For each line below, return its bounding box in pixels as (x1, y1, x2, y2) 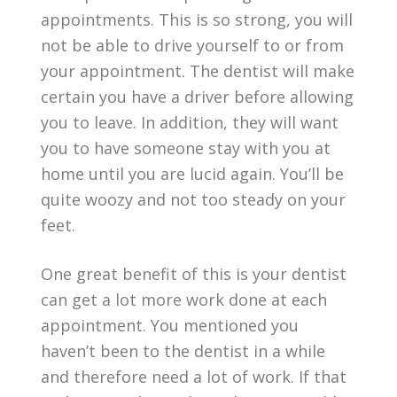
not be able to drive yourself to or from (41, 34, 345, 56)
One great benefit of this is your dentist (41, 262, 347, 284)
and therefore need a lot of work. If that (41, 365, 347, 387)
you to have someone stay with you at (41, 136, 331, 159)
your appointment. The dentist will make (41, 59, 355, 82)
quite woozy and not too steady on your (41, 188, 346, 210)
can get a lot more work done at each (41, 288, 328, 310)
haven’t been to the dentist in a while (41, 339, 326, 362)
